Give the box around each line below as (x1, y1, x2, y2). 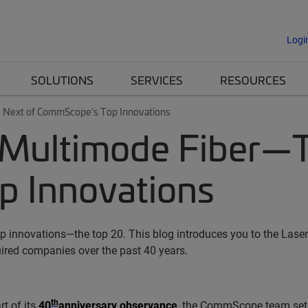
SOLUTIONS (31, 72, 93, 87)
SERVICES (131, 72, 183, 87)
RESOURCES (220, 72, 286, 87)
